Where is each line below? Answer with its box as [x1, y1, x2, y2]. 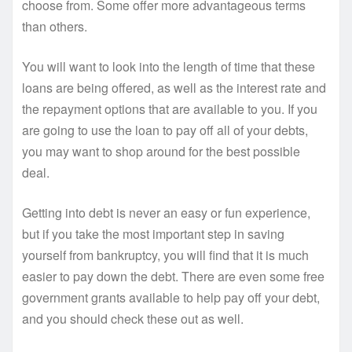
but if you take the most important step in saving [22, 225, 284, 244]
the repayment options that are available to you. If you [22, 100, 317, 119]
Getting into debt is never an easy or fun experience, [22, 203, 310, 222]
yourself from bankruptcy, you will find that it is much [22, 246, 309, 265]
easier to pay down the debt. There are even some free [22, 267, 324, 286]
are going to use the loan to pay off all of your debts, [22, 121, 308, 140]
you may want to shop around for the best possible [22, 142, 300, 161]
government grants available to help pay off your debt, [22, 288, 320, 307]
